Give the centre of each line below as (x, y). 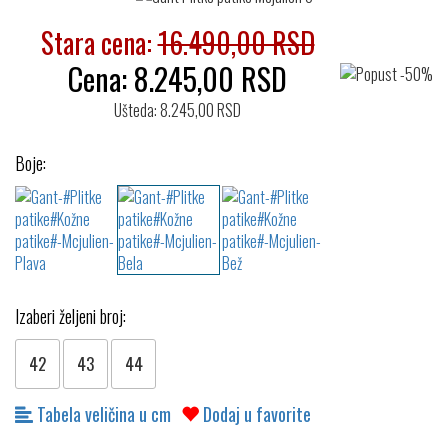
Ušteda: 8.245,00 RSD (177, 110)
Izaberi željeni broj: (70, 316)
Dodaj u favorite (257, 414)
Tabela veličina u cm (102, 414)
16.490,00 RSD (236, 42)
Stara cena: (99, 42)
